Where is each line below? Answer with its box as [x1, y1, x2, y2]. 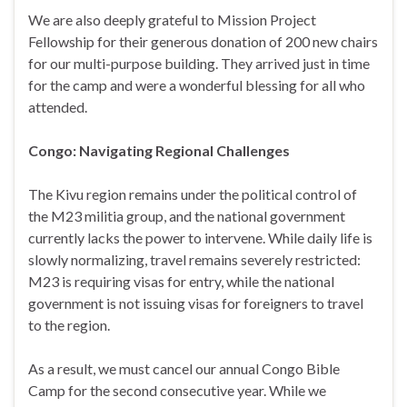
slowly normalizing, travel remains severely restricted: [28, 251, 361, 269]
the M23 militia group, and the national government [28, 207, 345, 225]
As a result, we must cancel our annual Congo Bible [28, 360, 340, 378]
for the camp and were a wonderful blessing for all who [28, 76, 365, 94]
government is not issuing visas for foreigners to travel [28, 294, 363, 313]
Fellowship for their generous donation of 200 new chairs [28, 33, 378, 51]
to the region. [28, 316, 110, 334]
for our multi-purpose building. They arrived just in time [28, 55, 370, 73]
